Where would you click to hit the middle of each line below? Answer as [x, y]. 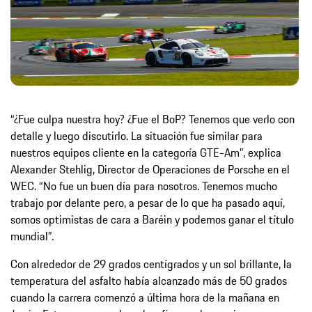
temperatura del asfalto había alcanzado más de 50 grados [149, 280]
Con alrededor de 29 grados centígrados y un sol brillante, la [151, 264]
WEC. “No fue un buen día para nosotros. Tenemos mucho [144, 186]
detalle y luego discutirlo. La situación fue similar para [136, 135]
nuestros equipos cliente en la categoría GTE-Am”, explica [146, 152]
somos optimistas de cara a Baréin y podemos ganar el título [152, 219]
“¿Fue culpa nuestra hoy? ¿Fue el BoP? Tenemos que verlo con [153, 119]
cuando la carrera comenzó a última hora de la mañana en [145, 297]
